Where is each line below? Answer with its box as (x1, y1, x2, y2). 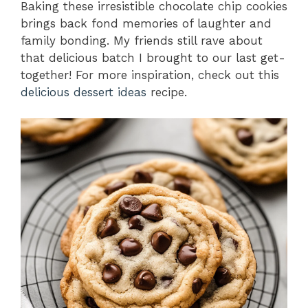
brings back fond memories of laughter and (21, 16, 272, 30)
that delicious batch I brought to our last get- (21, 50, 285, 65)
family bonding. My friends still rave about (21, 33, 263, 47)
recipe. (146, 85, 187, 99)
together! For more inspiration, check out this (21, 67, 279, 82)
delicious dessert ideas (21, 85, 146, 99)
